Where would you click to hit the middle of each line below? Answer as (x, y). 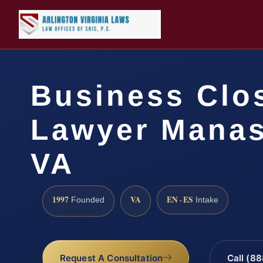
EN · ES (180, 199)
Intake (206, 200)
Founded (87, 200)
